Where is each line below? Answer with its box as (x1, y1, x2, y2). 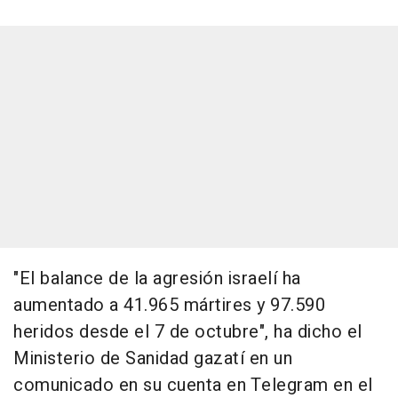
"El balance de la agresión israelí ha (13, 266, 301, 292)
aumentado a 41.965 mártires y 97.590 (13, 292, 325, 319)
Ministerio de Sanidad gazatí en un (13, 346, 292, 372)
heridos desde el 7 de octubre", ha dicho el (13, 319, 362, 346)
